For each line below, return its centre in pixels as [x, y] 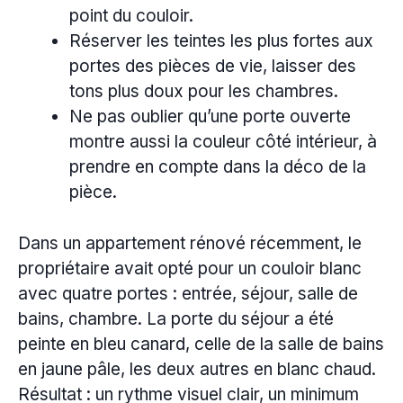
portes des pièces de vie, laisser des [213, 67]
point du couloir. [131, 16]
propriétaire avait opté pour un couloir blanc [190, 268]
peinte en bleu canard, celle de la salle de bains [201, 344]
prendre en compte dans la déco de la [218, 167]
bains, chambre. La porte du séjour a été [176, 318]
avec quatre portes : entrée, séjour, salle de [188, 293]
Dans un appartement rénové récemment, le [190, 243]
